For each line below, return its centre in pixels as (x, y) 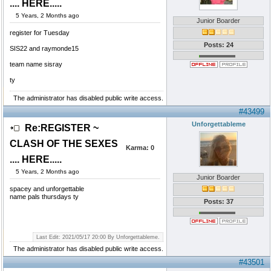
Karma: (137, 148)
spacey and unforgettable (47, 189)
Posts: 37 (218, 201)
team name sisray (36, 64)
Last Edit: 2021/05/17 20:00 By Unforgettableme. (98, 237)
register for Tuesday (40, 33)
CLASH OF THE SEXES (64, 144)
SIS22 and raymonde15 (44, 48)
